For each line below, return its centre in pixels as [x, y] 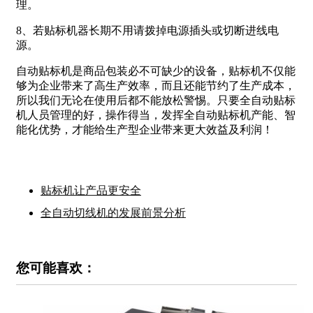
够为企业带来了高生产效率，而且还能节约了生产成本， [156, 86]
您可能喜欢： [56, 268]
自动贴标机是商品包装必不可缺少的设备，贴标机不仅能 [156, 71]
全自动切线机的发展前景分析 [113, 213]
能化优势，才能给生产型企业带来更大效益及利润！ [145, 130]
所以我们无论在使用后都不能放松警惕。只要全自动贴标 [156, 101]
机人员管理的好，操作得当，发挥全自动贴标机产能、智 [156, 115]
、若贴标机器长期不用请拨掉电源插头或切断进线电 [150, 31]
